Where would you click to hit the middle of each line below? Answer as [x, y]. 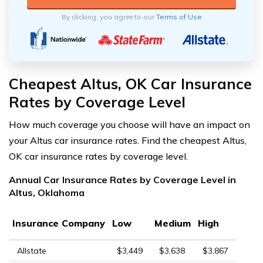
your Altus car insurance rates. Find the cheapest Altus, [128, 141]
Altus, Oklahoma [47, 193]
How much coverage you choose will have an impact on [129, 125]
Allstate [32, 251]
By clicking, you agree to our [109, 17]
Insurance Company [59, 223]
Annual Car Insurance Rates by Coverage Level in [122, 180]
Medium [173, 223]
